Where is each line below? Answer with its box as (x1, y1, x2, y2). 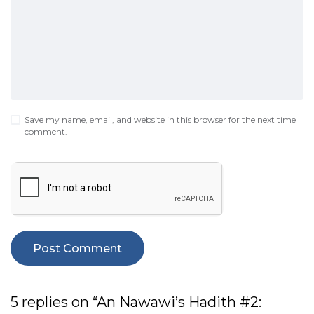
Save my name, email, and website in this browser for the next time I (25, 114, 300, 125)
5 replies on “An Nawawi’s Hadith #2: (11, 294, 261, 311)
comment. (25, 126, 67, 137)
